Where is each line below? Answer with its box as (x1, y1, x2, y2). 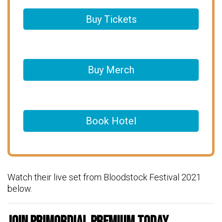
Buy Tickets (85, 13, 137, 25)
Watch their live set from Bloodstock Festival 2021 (7, 171, 201, 182)
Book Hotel (86, 114, 136, 127)
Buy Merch (88, 64, 134, 76)
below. (7, 183, 32, 194)
